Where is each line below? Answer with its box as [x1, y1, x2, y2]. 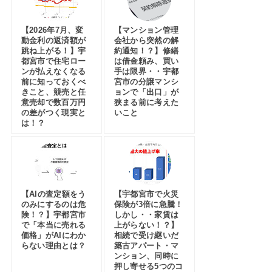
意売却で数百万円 [21, 98, 86, 107]
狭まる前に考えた [114, 98, 179, 107]
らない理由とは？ [21, 241, 86, 251]
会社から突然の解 [114, 36, 179, 46]
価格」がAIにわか [21, 231, 86, 240]
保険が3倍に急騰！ [114, 200, 183, 209]
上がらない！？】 [114, 220, 179, 230]
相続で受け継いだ [114, 231, 179, 240]
